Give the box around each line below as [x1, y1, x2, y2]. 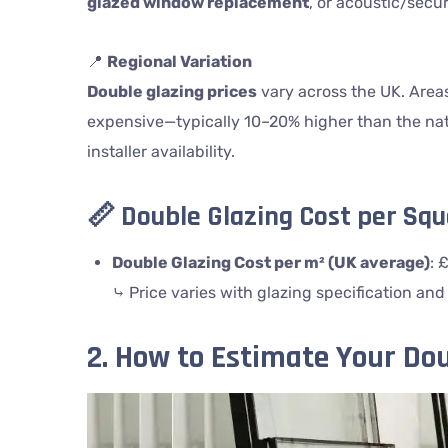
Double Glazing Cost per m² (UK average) [111, 253, 430, 272]
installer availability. [86, 142, 235, 161]
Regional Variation [106, 52, 252, 71]
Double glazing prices [86, 82, 257, 101]
